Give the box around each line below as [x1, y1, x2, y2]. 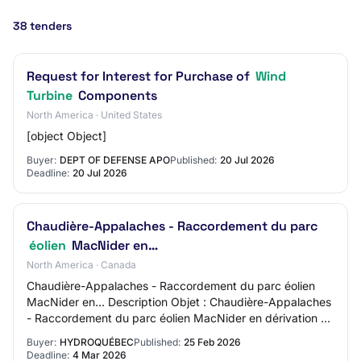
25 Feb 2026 [184, 336, 241, 348]
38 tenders [13, 19, 72, 33]
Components [75, 87, 157, 104]
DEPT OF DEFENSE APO [60, 154, 170, 166]
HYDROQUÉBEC [60, 336, 134, 348]
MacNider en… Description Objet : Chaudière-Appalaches [27, 295, 331, 309]
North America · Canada [27, 259, 136, 271]
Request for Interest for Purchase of [27, 68, 253, 85]
